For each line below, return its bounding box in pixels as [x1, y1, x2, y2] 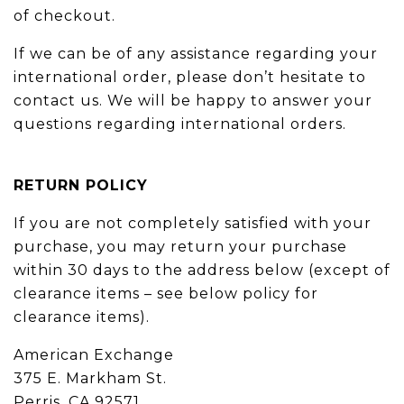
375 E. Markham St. [14, 370, 167, 387]
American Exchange [14, 346, 174, 363]
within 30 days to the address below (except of [14, 262, 390, 279]
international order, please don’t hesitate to [14, 69, 366, 86]
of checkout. [14, 7, 115, 24]
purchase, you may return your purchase [14, 238, 347, 255]
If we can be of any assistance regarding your [14, 45, 378, 62]
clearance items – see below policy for [14, 285, 318, 302]
